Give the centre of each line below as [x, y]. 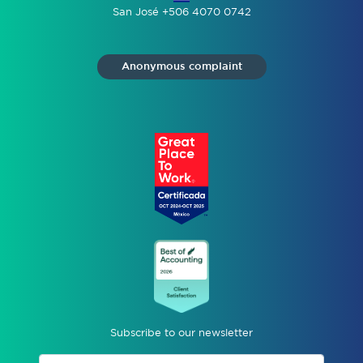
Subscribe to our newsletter [181, 333]
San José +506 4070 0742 [181, 12]
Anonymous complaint [181, 66]
